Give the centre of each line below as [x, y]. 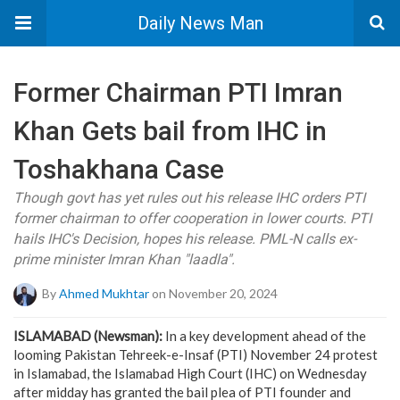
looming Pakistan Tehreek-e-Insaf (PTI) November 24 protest [196, 354]
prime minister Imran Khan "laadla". [124, 259]
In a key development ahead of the [264, 336]
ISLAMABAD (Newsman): [88, 336]
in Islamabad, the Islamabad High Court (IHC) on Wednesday [190, 373]
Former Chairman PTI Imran [178, 92]
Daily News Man [200, 23]
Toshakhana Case [119, 169]
